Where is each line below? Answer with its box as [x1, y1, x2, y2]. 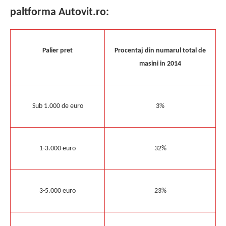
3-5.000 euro [39, 187, 76, 195]
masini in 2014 [139, 60, 181, 68]
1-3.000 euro [39, 144, 76, 152]
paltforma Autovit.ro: [10, 7, 109, 19]
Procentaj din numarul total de [115, 46, 206, 54]
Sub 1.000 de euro [32, 102, 83, 110]
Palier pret [42, 46, 73, 54]
